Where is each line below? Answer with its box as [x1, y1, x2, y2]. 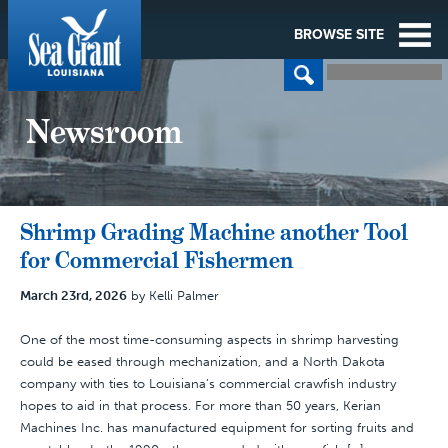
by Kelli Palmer [127, 288, 219, 303]
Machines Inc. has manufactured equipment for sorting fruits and [20, 420, 414, 435]
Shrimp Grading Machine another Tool [20, 218, 408, 246]
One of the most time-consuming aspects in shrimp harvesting [20, 332, 399, 347]
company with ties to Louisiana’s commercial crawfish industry [20, 376, 396, 391]
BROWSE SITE [294, 26, 384, 43]
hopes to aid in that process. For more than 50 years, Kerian [20, 398, 381, 413]
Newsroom [26, 112, 182, 152]
